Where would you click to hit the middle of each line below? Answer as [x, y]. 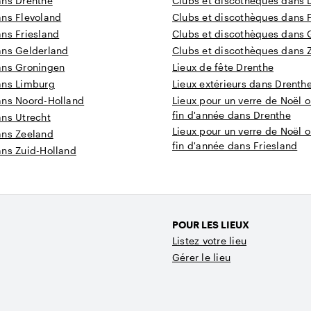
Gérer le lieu [202, 258]
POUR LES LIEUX [211, 225]
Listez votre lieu [210, 241]
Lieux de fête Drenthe [223, 67]
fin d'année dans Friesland [235, 146]
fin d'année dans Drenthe [232, 115]
